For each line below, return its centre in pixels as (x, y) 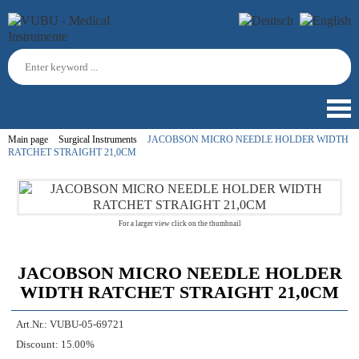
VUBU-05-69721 (87, 325)
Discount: (37, 345)
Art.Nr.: (32, 325)
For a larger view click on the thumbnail (179, 224)
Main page (28, 139)
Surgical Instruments (98, 139)
